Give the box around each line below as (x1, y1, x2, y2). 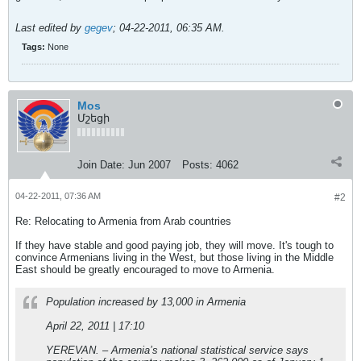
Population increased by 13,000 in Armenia (46, 296, 246, 308)
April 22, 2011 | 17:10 (46, 320, 144, 332)
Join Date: (77, 159, 125, 171)
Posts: (182, 159, 213, 171)
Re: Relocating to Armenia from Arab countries (15, 215, 231, 227)
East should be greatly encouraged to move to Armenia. (15, 263, 275, 276)
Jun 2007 (128, 159, 171, 171)
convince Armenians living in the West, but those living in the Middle (15, 251, 334, 263)
